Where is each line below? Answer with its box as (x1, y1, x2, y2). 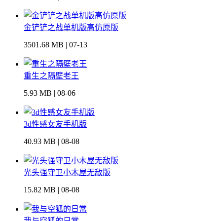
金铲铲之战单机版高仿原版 (24, 23, 118, 32)
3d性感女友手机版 (24, 120, 87, 129)
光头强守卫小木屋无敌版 (24, 168, 110, 177)
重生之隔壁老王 (24, 72, 79, 80)
